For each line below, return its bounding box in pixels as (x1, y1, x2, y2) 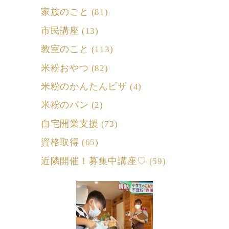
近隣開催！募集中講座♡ (40, 155, 147, 166)
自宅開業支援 (40, 118, 99, 129)
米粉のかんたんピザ (40, 81, 128, 91)
